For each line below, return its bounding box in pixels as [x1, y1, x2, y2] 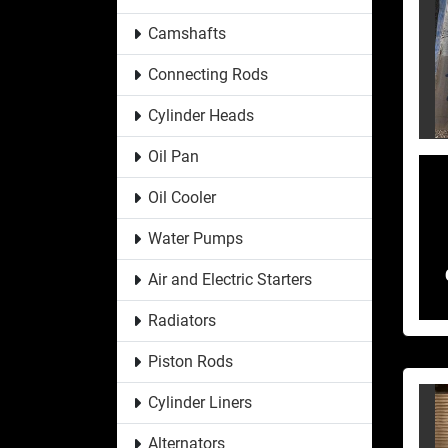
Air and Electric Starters [147, 269, 312, 289]
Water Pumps [147, 228, 243, 248]
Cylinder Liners [147, 392, 252, 412]
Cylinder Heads [147, 105, 254, 125]
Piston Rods [147, 351, 233, 371]
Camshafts [147, 23, 226, 43]
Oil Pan [147, 146, 199, 166]
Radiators [147, 310, 216, 330]
